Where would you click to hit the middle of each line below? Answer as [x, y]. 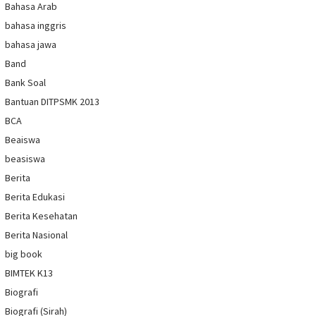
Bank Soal [25, 83]
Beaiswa [23, 140]
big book [24, 254]
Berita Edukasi [35, 197]
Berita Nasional [36, 235]
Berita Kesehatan [41, 216]
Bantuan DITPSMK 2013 [52, 102]
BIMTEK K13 [29, 273]
